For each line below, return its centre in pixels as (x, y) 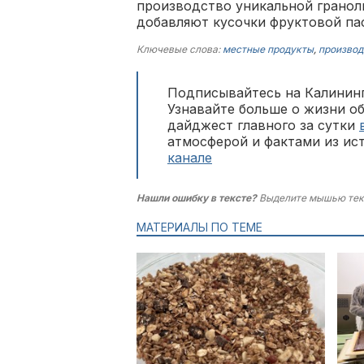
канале (190, 158)
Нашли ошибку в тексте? (197, 198)
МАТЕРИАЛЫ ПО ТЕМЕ (199, 227)
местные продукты (268, 49)
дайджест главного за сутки (263, 125)
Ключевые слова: (180, 49)
